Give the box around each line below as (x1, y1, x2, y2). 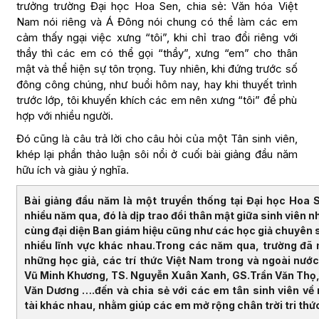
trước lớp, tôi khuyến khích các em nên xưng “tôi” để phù (16, 93, 298, 107)
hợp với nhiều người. (16, 108, 113, 122)
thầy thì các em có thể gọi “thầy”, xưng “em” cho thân (16, 46, 298, 60)
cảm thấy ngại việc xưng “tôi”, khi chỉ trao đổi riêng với (16, 30, 298, 44)
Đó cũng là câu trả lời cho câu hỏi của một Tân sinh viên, (16, 131, 298, 145)
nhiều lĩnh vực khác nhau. (23, 239, 156, 251)
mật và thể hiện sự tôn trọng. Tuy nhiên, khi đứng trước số (16, 61, 298, 75)
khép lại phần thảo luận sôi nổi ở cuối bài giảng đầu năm (16, 147, 298, 161)
